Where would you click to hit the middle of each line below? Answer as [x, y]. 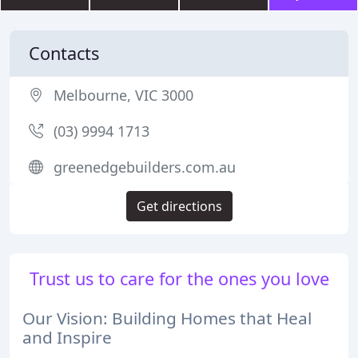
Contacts [64, 53]
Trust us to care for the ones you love [179, 278]
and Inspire [67, 337]
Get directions [179, 206]
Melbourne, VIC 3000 [123, 95]
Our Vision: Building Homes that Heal [167, 318]
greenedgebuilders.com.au [145, 167]
